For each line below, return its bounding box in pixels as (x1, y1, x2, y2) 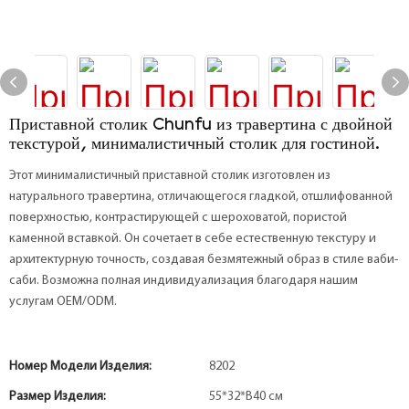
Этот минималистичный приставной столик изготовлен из (9, 169, 330, 183)
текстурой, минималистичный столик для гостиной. (9, 136, 380, 153)
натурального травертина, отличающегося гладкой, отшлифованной (9, 190, 393, 204)
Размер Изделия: (9, 390, 106, 404)
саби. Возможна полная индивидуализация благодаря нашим (9, 274, 358, 288)
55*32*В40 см (209, 390, 283, 404)
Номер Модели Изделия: (9, 360, 152, 373)
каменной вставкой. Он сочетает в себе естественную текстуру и (9, 232, 376, 246)
